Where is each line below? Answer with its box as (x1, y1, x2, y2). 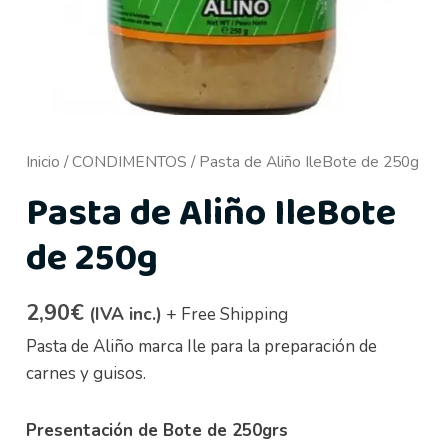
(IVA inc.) (89, 302, 163, 327)
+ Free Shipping (166, 303, 289, 327)
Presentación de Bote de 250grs (26, 418, 289, 442)
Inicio (26, 150, 61, 173)
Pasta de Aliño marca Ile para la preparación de (26, 334, 378, 358)
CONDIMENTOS (72, 150, 188, 173)
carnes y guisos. (26, 361, 147, 385)
